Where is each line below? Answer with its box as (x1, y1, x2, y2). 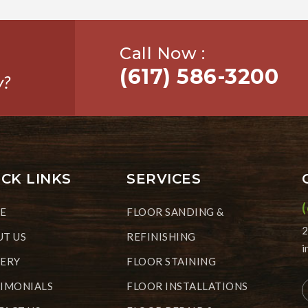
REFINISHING (126, 230, 196, 243)
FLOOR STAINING (126, 254, 217, 267)
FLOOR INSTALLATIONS (126, 279, 248, 292)
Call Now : (120, 43, 206, 63)
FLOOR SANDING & (126, 205, 224, 218)
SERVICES (126, 170, 201, 187)
